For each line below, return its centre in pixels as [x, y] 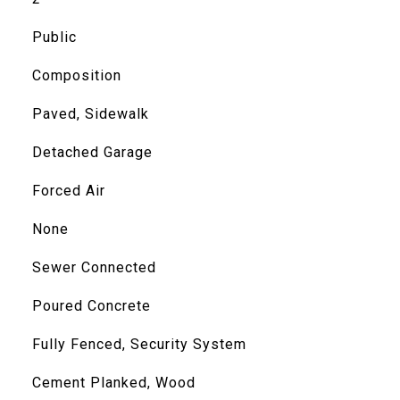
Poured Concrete [91, 306]
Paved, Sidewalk [90, 114]
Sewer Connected [94, 267]
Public [54, 37]
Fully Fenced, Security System [139, 344]
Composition [76, 75]
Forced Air [68, 191]
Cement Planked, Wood [113, 383]
